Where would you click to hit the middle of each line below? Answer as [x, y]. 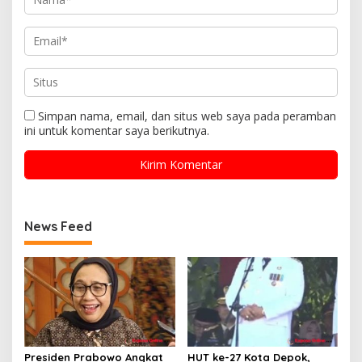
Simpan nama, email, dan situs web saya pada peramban [187, 116]
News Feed [58, 226]
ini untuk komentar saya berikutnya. [117, 130]
